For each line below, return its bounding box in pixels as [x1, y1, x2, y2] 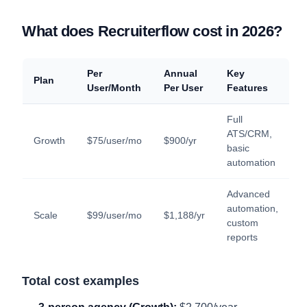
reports [227, 231, 258, 243]
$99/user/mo [87, 209, 142, 221]
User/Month [87, 82, 141, 93]
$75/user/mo [87, 134, 142, 146]
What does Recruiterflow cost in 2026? [22, 22, 282, 40]
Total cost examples [22, 273, 139, 288]
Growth [34, 134, 65, 146]
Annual [164, 67, 197, 79]
